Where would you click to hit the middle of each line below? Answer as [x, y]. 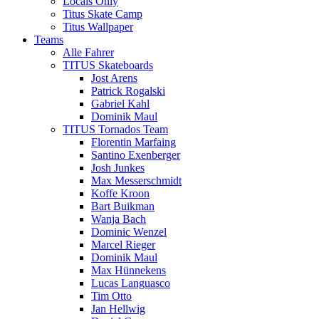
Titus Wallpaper [98, 27]
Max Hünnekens [129, 271]
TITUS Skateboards [108, 66]
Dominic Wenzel [129, 232]
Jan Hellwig [118, 309]
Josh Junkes [118, 168]
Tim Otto [111, 296]
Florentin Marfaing [134, 142]
